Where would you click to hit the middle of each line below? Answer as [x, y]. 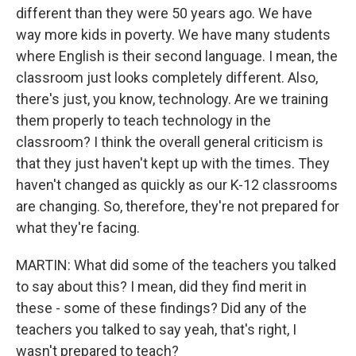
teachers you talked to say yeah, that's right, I [156, 329]
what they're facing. [78, 228]
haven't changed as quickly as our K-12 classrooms [177, 185]
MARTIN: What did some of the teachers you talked [176, 265]
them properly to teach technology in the [143, 120]
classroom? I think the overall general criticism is [170, 142]
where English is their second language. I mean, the [177, 56]
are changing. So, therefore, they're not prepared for [178, 206]
